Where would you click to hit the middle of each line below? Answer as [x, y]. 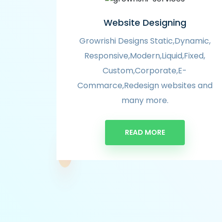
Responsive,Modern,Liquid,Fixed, [145, 55]
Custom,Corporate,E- [145, 70]
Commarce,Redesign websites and [145, 85]
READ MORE [145, 132]
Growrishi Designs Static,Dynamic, [145, 41]
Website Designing [145, 22]
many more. [145, 100]
